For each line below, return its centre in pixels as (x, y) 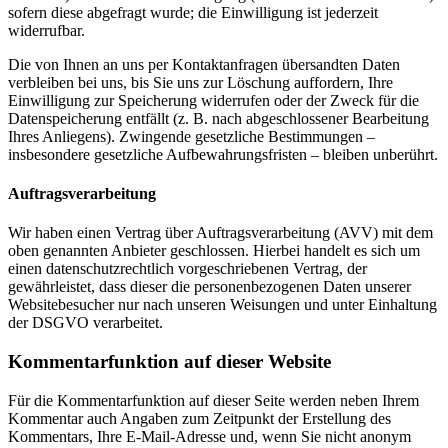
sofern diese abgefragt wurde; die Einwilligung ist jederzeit (193, 12)
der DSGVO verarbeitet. (85, 323)
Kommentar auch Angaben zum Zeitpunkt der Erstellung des (199, 418)
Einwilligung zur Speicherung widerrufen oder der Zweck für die (213, 100)
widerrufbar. (46, 30)
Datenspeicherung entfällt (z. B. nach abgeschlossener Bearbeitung (218, 118)
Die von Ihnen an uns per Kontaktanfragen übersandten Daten (204, 64)
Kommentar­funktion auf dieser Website (169, 362)
